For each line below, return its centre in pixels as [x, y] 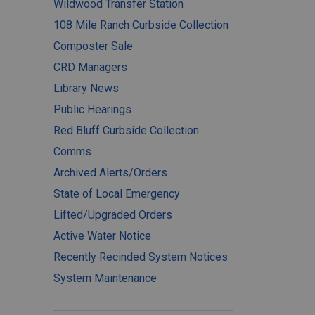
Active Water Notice [102, 236]
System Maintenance [105, 278]
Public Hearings [92, 109]
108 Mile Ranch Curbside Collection [141, 25]
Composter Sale [93, 46]
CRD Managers [90, 67]
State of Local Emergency [117, 194]
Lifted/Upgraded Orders [113, 215]
